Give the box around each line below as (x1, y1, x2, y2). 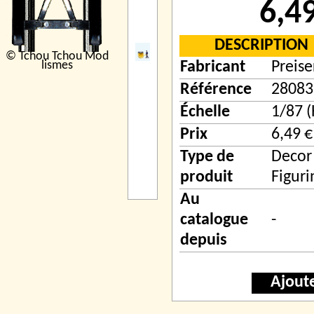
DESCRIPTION (214, 37, 308, 54)
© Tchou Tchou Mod (5, 50, 109, 63)
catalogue (180, 212, 248, 228)
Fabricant (180, 59, 245, 76)
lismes (41, 59, 73, 72)
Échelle (180, 104, 230, 121)
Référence (180, 81, 252, 98)
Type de (180, 149, 234, 165)
